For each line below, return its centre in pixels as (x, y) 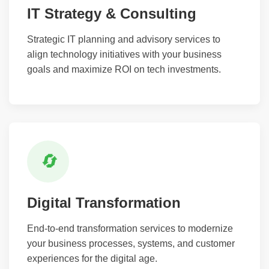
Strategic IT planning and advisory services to (124, 39)
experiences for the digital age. (92, 258)
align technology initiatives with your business (124, 54)
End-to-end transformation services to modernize (130, 228)
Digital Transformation (104, 202)
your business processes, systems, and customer (131, 243)
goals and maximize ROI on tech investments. (124, 69)
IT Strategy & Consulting (112, 13)
